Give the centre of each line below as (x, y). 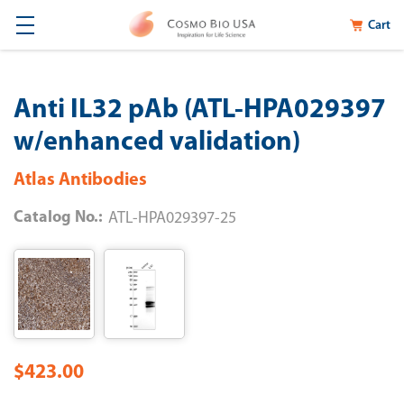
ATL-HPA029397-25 (172, 219)
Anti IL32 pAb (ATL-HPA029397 (200, 110)
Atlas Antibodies (80, 180)
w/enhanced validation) (157, 143)
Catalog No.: (58, 218)
